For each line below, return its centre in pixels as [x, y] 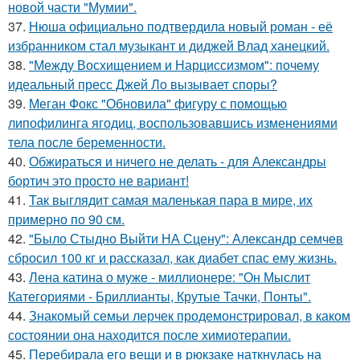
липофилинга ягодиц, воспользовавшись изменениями [173, 123]
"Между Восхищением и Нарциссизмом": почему [174, 65]
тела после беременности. [87, 142]
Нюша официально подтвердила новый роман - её [181, 27]
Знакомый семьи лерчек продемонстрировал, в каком [190, 316]
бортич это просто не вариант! [98, 181]
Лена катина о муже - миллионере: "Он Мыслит [170, 277]
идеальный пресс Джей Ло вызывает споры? [143, 84]
